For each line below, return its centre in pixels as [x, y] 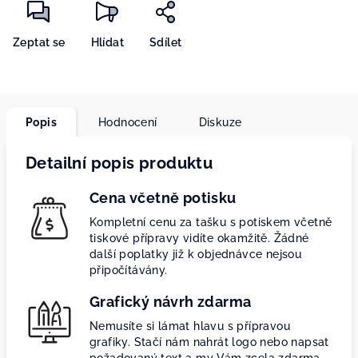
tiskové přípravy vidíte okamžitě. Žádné [199, 238]
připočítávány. [129, 270]
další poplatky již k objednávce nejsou [196, 254]
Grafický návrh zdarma [171, 302]
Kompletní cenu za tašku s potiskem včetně [211, 222]
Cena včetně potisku [163, 198]
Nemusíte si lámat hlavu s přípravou [190, 326]
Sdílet [166, 42]
